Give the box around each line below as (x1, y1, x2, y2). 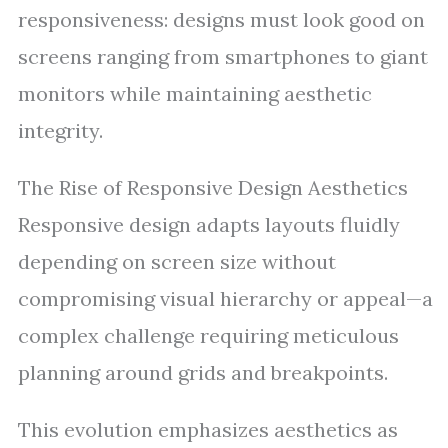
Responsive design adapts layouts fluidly (18, 212, 400, 237)
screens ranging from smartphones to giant (18, 44, 428, 69)
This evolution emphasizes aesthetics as (18, 417, 398, 442)
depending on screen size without (18, 249, 336, 274)
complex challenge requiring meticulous (18, 323, 399, 348)
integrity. (18, 118, 103, 143)
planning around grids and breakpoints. (18, 360, 388, 385)
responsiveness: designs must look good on (18, 7, 425, 32)
